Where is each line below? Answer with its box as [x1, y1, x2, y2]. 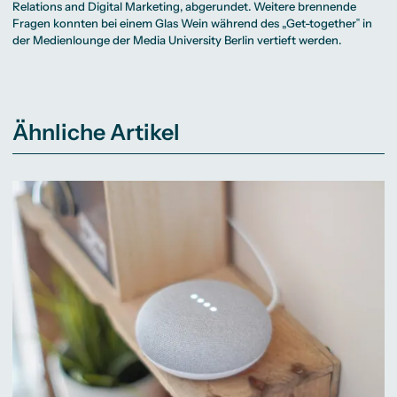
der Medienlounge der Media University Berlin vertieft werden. [12, 32, 342, 47]
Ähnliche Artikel [12, 118, 181, 145]
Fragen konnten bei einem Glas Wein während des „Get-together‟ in [12, 15, 373, 30]
